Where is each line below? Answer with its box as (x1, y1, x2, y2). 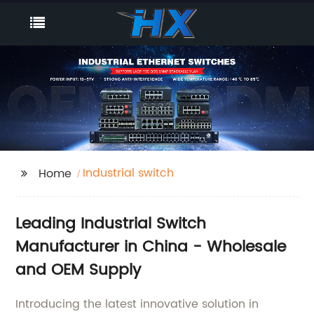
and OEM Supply (15, 257, 142, 283)
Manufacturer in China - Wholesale (15, 234, 287, 260)
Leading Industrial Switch (15, 211, 207, 237)
